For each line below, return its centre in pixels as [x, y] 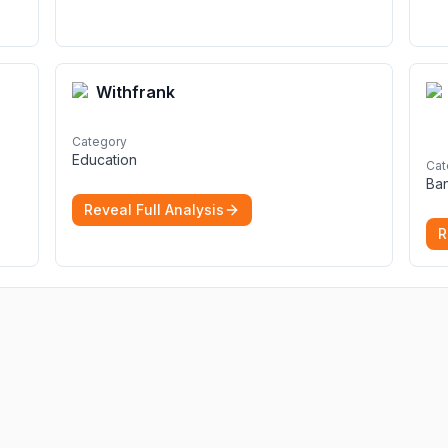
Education [104, 159]
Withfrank [135, 92]
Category [99, 141]
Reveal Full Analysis [154, 209]
